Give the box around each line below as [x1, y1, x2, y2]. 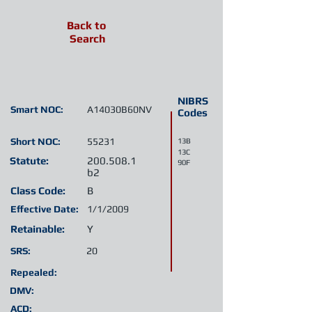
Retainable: [10, 223, 65, 235]
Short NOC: [10, 136, 61, 147]
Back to [67, 19, 106, 32]
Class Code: [10, 185, 65, 196]
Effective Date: [10, 203, 79, 214]
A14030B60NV [87, 104, 152, 115]
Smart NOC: [10, 104, 63, 115]
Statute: [10, 155, 49, 166]
